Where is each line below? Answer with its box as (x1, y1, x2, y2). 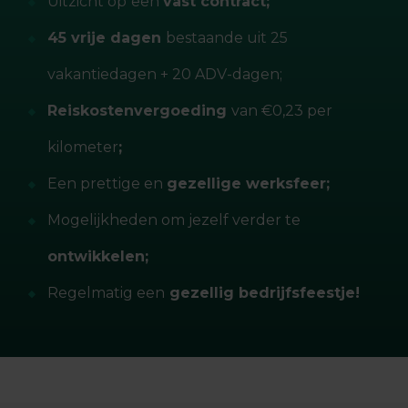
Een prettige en (47, 175, 167, 192)
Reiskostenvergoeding (47, 102, 231, 119)
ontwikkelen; (47, 248, 148, 265)
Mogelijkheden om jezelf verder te (47, 211, 301, 229)
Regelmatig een (47, 284, 165, 301)
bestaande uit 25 (166, 29, 288, 46)
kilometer (47, 138, 118, 156)
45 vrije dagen (47, 29, 166, 46)
